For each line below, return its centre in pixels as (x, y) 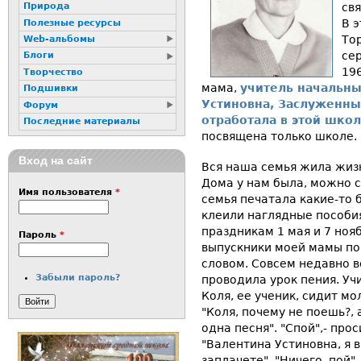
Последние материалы (81, 122)
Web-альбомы (59, 39)
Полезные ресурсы (72, 23)
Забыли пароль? (78, 278)
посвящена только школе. (279, 136)
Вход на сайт (55, 161)
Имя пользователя (66, 193)
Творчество (53, 72)
